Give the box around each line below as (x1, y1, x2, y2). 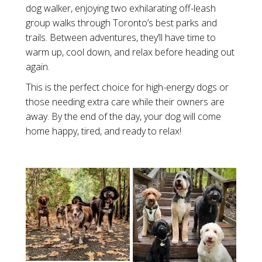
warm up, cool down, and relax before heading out (26, 46, 235, 58)
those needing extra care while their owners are (26, 95, 225, 108)
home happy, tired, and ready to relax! (26, 125, 181, 137)
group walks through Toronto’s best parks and (26, 16, 217, 29)
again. (26, 60, 50, 73)
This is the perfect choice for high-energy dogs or (26, 81, 229, 94)
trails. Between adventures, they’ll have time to (26, 31, 216, 44)
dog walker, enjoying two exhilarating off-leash (26, 2, 216, 15)
